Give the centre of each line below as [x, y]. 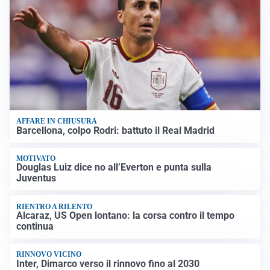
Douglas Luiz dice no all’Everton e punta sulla [114, 168]
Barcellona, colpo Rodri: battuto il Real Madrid [116, 130]
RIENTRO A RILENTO [55, 206]
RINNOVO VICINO [49, 255]
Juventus [36, 178]
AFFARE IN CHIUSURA [57, 121]
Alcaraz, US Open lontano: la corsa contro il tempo [126, 215]
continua [35, 226]
